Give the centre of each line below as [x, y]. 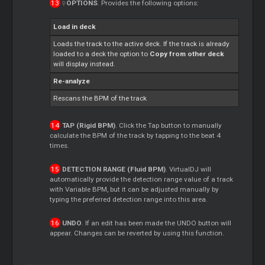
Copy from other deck [187, 54]
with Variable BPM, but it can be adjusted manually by [135, 189]
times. [60, 145]
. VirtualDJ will [188, 169]
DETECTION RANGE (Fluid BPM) [114, 169]
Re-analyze [72, 81]
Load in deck [75, 26]
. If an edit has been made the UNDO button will [156, 223]
